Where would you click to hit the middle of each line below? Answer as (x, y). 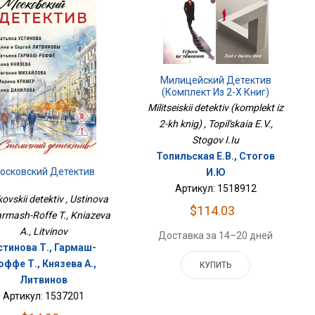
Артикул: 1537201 (43, 296)
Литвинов (43, 279)
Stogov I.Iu (216, 140)
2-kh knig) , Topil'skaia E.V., (216, 124)
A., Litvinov (43, 231)
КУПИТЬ (216, 265)
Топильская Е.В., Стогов (216, 156)
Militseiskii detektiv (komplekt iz (216, 108)
